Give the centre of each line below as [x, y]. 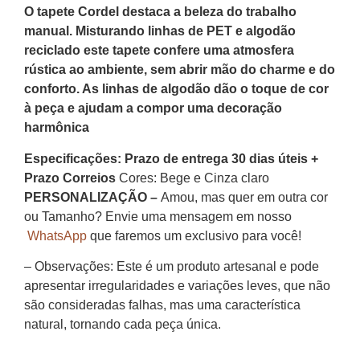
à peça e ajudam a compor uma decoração [153, 108]
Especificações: [73, 158]
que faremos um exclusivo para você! [194, 235]
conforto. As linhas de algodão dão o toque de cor [176, 89]
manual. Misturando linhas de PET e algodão [160, 31]
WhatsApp [55, 235]
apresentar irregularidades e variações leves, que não [177, 286]
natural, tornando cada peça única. [123, 325]
